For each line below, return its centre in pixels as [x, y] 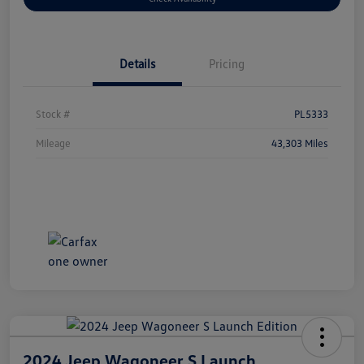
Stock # [53, 113]
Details [137, 63]
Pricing [227, 63]
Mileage [53, 143]
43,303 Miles [300, 143]
